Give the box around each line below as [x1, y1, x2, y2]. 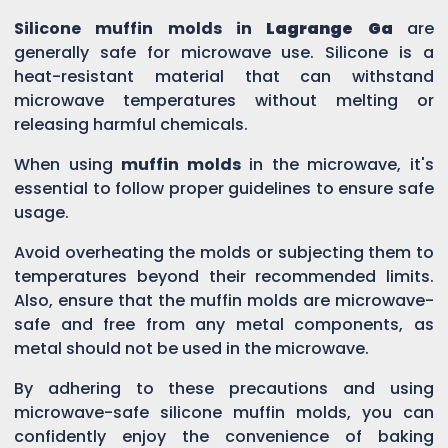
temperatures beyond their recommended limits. [14, 264, 434, 288]
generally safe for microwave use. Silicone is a [14, 40, 434, 64]
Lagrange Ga [266, 16, 393, 40]
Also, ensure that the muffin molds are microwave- [14, 288, 434, 312]
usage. [14, 200, 69, 224]
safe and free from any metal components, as [14, 312, 434, 336]
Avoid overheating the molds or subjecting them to [14, 240, 434, 264]
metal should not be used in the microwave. [14, 336, 369, 360]
